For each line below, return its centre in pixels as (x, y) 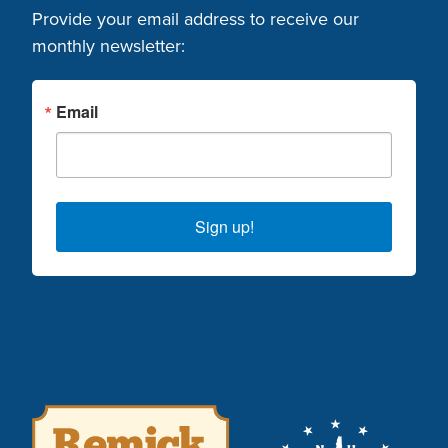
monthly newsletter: (109, 46)
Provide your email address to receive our (196, 19)
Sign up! (224, 227)
